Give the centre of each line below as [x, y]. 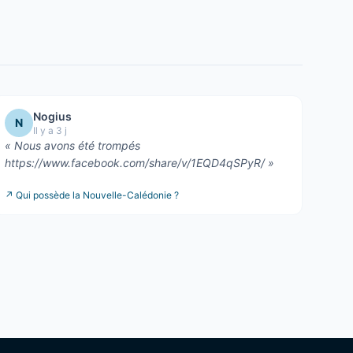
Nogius [53, 116]
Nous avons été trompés [78, 145]
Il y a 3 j [50, 130]
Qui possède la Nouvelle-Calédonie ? [98, 195]
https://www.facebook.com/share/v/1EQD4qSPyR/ [135, 162]
